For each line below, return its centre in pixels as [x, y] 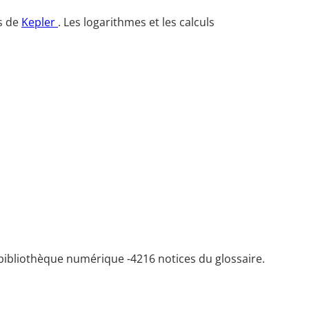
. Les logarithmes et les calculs [136, 22]
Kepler [40, 22]
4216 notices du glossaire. [197, 259]
